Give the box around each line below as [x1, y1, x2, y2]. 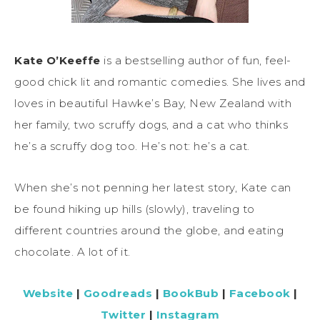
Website [22, 286, 73, 300]
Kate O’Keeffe [14, 53, 101, 67]
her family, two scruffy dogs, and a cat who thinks [14, 117, 288, 131]
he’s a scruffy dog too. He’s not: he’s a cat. [14, 139, 250, 153]
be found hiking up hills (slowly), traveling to [14, 201, 255, 216]
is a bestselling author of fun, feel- [100, 53, 291, 67]
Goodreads [83, 286, 152, 300]
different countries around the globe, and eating [14, 223, 284, 237]
